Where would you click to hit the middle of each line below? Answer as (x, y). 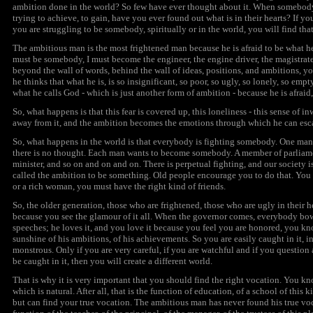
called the (32, 175)
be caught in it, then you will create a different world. (112, 261)
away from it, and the (53, 123)
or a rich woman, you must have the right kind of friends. (119, 186)
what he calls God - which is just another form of (104, 93)
